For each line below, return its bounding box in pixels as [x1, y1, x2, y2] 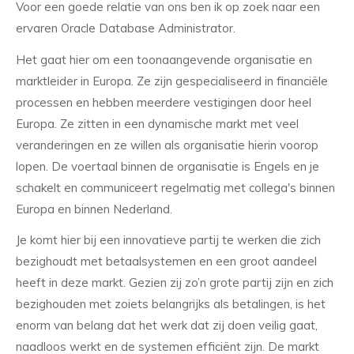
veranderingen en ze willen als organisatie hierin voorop [16, 137, 318, 153]
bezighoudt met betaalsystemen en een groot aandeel [16, 254, 317, 269]
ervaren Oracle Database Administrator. [16, 20, 235, 36]
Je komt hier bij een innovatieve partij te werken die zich [16, 232, 321, 248]
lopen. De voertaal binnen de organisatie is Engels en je [16, 158, 319, 174]
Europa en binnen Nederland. [16, 201, 172, 217]
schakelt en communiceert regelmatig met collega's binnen [16, 179, 335, 195]
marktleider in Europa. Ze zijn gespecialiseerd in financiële [16, 73, 328, 88]
